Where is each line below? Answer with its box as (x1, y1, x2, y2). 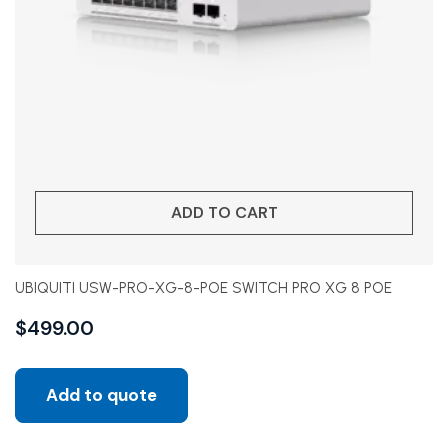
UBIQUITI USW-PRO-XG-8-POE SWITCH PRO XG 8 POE (15, 279, 392, 297)
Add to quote (46, 384, 157, 406)
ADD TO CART (170, 202, 278, 223)
